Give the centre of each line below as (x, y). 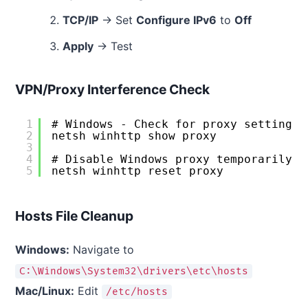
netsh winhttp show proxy (134, 136)
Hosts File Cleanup (74, 216)
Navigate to (102, 249)
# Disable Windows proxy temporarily (179, 159)
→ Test (113, 46)
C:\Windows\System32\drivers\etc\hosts (134, 271)
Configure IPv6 (176, 20)
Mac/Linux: (45, 290)
